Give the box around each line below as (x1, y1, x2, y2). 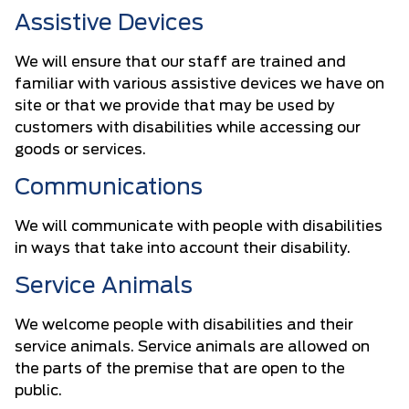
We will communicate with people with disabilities (15, 219, 383, 234)
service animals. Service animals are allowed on (15, 340, 370, 354)
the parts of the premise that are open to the (15, 362, 345, 376)
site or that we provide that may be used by (15, 99, 335, 113)
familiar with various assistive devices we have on (15, 77, 384, 91)
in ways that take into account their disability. (15, 241, 351, 256)
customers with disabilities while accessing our (15, 121, 361, 135)
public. (15, 383, 62, 398)
